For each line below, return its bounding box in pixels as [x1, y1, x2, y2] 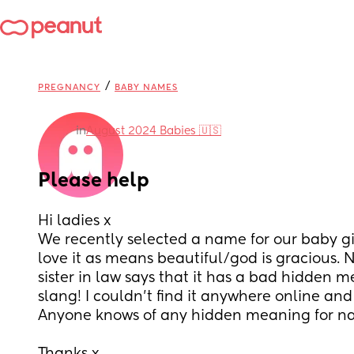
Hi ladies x [38, 214, 115, 228]
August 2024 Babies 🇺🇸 [86, 126, 221, 137]
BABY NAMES [115, 83, 178, 92]
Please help [38, 171, 149, 190]
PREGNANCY [38, 83, 100, 92]
